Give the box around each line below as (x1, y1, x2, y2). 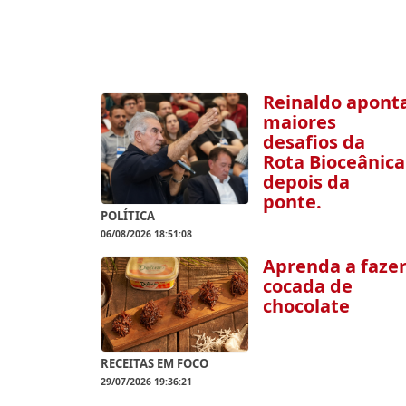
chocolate (262, 293, 350, 318)
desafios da (262, 130, 365, 154)
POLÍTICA (101, 207, 155, 224)
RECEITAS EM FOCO (101, 355, 208, 372)
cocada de (262, 273, 353, 298)
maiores (262, 110, 336, 134)
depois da (262, 169, 350, 194)
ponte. (262, 189, 322, 214)
